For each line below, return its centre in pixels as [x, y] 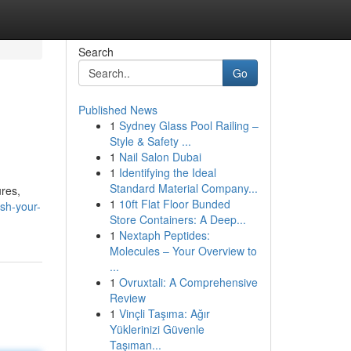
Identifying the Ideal [167, 172]
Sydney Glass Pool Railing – [188, 125]
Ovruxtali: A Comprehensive [188, 282]
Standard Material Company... [183, 188]
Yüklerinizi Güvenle [157, 329]
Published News [118, 110]
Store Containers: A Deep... [177, 219]
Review [127, 298]
